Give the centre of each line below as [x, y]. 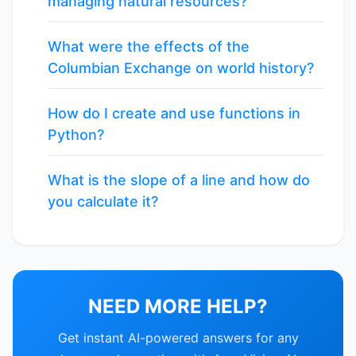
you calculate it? [103, 201]
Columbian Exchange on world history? [181, 68]
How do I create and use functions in [174, 113]
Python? [76, 135]
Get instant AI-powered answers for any [178, 338]
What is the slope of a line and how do [179, 180]
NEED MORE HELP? [178, 306]
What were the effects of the [149, 46]
